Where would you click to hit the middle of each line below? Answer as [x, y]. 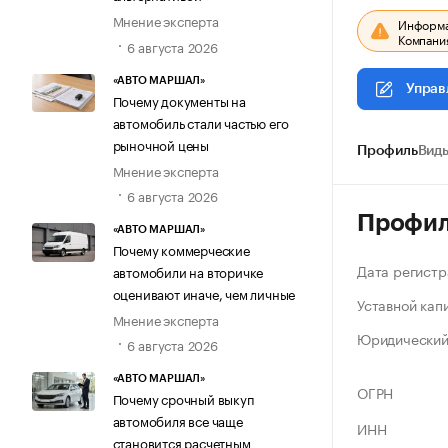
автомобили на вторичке [188, 271]
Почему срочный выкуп [183, 398]
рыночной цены [160, 143]
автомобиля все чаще [177, 420]
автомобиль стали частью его [201, 121]
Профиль [387, 151]
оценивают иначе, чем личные [204, 293]
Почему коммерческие [181, 249]
